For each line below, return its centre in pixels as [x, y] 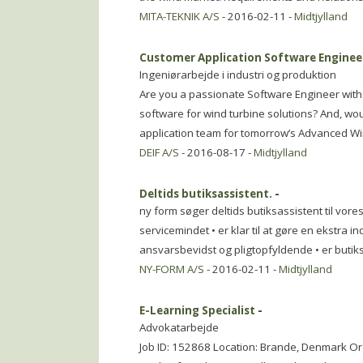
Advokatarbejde [179, 327]
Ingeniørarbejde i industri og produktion [238, 75]
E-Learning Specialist [197, 310]
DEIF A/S [159, 152]
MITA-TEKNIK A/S [179, 16]
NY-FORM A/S [172, 269]
